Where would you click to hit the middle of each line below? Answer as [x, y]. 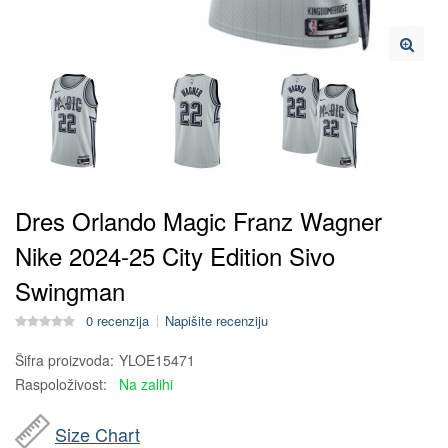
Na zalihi [146, 384]
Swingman [70, 290]
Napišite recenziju [216, 320]
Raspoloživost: [61, 384]
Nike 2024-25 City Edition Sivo [175, 255]
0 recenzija [117, 320]
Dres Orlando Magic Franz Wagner [198, 220]
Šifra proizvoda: [64, 360]
